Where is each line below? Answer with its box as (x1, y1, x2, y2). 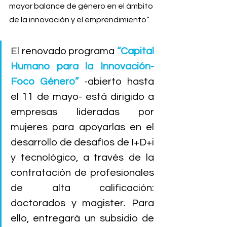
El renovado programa (11, 46, 117, 57)
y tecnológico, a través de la (11, 153, 154, 163)
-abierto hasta (79, 77, 154, 87)
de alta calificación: (11, 183, 154, 194)
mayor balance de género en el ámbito (9, 2, 153, 11)
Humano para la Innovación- (11, 61, 154, 72)
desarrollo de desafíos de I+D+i (11, 137, 154, 148)
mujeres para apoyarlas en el (11, 122, 154, 133)
